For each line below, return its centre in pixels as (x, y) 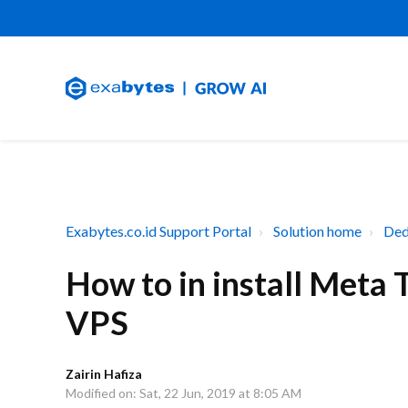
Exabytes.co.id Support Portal (158, 231)
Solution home (317, 231)
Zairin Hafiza (104, 374)
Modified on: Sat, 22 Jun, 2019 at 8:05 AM (184, 393)
